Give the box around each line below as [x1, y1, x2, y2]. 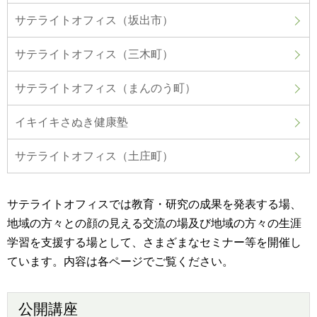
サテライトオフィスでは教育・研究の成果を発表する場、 [7, 197, 301, 211]
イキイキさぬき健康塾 [15, 115, 128, 129]
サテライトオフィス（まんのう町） [15, 81, 196, 95]
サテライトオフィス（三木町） [15, 47, 173, 61]
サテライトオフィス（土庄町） [15, 149, 173, 163]
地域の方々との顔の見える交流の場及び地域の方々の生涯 [7, 216, 301, 230]
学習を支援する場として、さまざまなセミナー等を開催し [7, 235, 301, 249]
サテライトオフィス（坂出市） [15, 13, 173, 27]
